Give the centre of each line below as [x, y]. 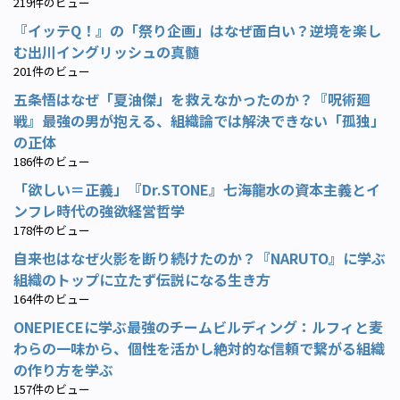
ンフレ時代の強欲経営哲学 [99, 210]
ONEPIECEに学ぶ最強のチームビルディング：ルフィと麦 [198, 326]
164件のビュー [52, 298]
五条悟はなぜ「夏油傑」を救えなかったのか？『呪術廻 [192, 99]
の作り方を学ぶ [63, 369]
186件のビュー [52, 161]
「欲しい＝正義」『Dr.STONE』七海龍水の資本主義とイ [197, 189]
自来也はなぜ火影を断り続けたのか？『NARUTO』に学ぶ [200, 258]
